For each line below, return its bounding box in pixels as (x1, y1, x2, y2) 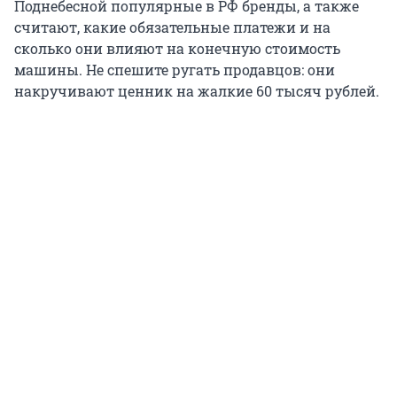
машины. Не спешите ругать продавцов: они (14, 59, 335, 79)
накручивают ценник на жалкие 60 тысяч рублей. (14, 81, 379, 100)
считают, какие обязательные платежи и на (14, 17, 331, 36)
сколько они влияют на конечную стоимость (14, 38, 340, 58)
